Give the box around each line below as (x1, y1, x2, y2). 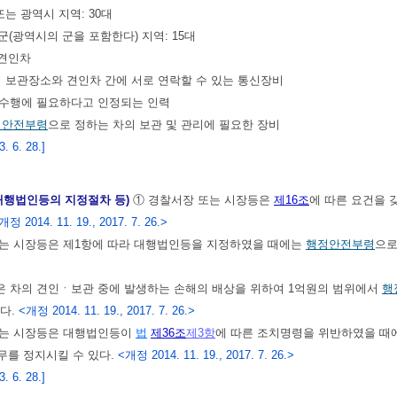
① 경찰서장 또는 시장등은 (133, 192, 274, 206)
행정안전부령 (306, 237, 375, 251)
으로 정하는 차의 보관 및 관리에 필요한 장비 (48, 117, 280, 131)
